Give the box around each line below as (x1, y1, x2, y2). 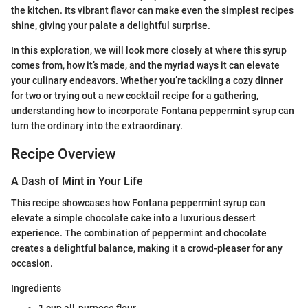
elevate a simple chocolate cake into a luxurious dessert (11, 212, 256, 224)
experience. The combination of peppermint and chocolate (11, 228, 267, 239)
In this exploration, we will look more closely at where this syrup (11, 44, 287, 56)
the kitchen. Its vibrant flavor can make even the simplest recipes (11, 4, 294, 16)
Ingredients (11, 283, 61, 294)
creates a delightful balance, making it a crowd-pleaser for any (11, 243, 283, 254)
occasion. (11, 258, 53, 269)
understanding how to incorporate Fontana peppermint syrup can (11, 104, 294, 116)
